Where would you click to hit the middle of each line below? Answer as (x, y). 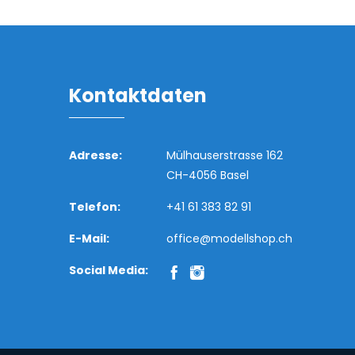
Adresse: (95, 155)
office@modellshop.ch (230, 238)
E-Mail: (89, 238)
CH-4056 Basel (208, 175)
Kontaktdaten (138, 95)
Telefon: (95, 206)
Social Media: (109, 270)
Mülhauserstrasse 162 (225, 155)
